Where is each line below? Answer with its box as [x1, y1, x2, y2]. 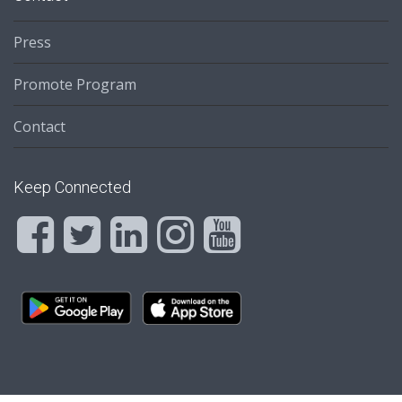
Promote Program [13, 74, 136, 95]
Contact [13, 117, 66, 137]
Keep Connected [13, 178, 131, 197]
